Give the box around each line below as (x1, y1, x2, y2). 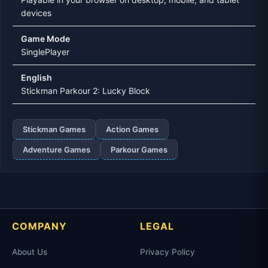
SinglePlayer (21, 46, 69, 57)
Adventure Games (23, 144, 90, 154)
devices (21, 7, 51, 18)
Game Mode (21, 33, 70, 44)
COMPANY (12, 220, 67, 232)
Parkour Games (111, 144, 167, 154)
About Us (12, 246, 47, 257)
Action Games (106, 124, 159, 134)
